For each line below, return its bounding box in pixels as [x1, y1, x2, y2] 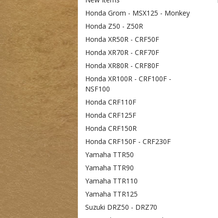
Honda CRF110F [85, 97, 136, 107]
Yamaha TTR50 [85, 150, 134, 159]
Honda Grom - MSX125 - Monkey [85, 8, 190, 18]
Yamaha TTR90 [85, 163, 134, 172]
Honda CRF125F [85, 110, 136, 120]
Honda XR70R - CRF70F [85, 48, 161, 57]
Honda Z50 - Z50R [85, 21, 143, 31]
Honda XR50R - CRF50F [85, 35, 159, 44]
